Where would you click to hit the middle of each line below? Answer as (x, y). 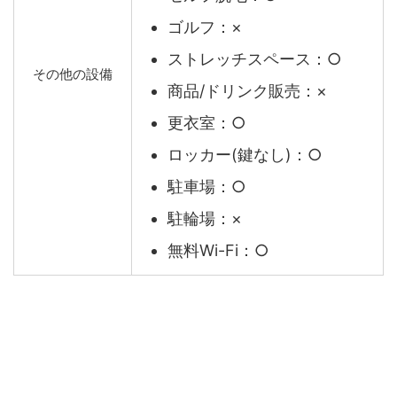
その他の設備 (73, 74)
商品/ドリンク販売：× (247, 90)
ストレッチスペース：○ (254, 58)
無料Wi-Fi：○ (218, 250)
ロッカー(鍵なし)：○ (245, 154)
